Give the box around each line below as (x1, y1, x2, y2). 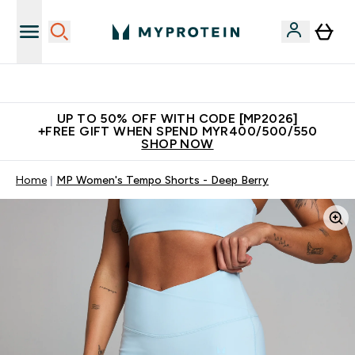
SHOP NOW (141, 137, 214, 151)
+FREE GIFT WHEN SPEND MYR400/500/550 (37, 124, 318, 138)
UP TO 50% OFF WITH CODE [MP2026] (57, 112, 298, 125)
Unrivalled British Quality (125, 77, 249, 90)
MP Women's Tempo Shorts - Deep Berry (56, 174, 269, 186)
